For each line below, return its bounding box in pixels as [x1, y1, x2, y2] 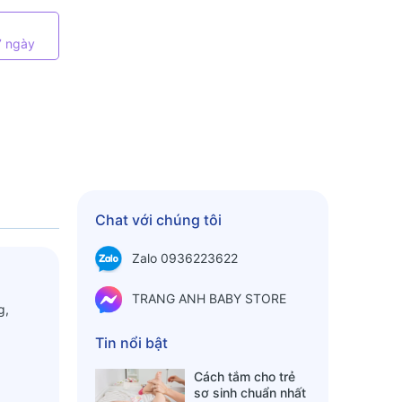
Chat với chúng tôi [95, 211, 222, 229]
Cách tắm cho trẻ [194, 369, 295, 384]
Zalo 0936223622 [132, 249, 238, 266]
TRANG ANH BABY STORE [132, 290, 286, 306]
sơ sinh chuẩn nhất [194, 385, 306, 400]
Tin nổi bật [95, 334, 168, 352]
